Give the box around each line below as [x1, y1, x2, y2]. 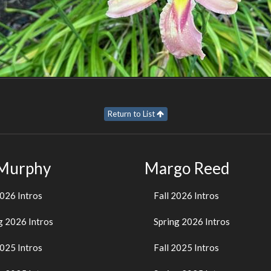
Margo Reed [145, 158, 229, 178]
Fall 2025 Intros [154, 241, 219, 253]
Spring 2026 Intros [154, 215, 230, 227]
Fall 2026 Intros [154, 189, 219, 201]
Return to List [107, 109, 157, 119]
